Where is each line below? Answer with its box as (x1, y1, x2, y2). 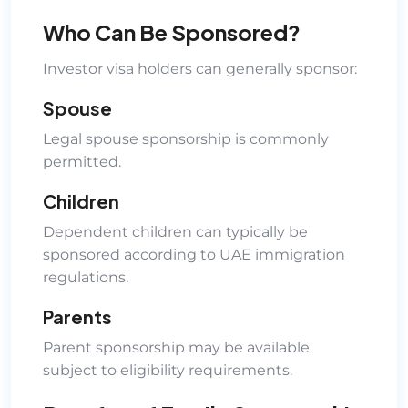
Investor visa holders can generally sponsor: (43, 59, 357, 77)
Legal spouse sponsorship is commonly (43, 129, 329, 148)
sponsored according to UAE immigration (43, 245, 345, 263)
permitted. (43, 152, 121, 170)
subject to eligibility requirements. (43, 361, 292, 379)
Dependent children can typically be (43, 222, 308, 240)
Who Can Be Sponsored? (43, 17, 301, 46)
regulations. (43, 268, 128, 286)
